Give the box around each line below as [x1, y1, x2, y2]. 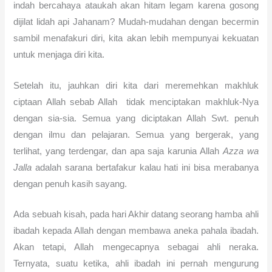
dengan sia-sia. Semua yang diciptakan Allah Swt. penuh [13, 113, 259, 123]
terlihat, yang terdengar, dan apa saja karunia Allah [13, 146, 223, 156]
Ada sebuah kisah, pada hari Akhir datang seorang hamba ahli [13, 209, 259, 219]
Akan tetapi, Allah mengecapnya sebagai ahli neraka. [13, 242, 259, 252]
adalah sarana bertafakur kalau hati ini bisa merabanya [32, 162, 259, 172]
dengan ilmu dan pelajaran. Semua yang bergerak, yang [13, 129, 259, 140]
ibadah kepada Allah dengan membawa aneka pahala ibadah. [13, 225, 259, 236]
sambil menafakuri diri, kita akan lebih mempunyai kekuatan [13, 33, 259, 44]
